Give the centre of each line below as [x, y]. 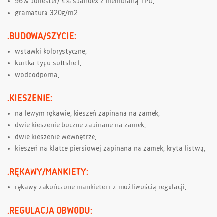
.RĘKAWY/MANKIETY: [48, 172]
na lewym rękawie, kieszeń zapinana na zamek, [87, 114]
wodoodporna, [37, 75]
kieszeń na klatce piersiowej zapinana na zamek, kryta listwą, [110, 149]
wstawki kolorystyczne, [51, 52]
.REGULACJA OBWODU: [50, 211]
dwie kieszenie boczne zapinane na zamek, [80, 126]
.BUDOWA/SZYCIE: [42, 37]
